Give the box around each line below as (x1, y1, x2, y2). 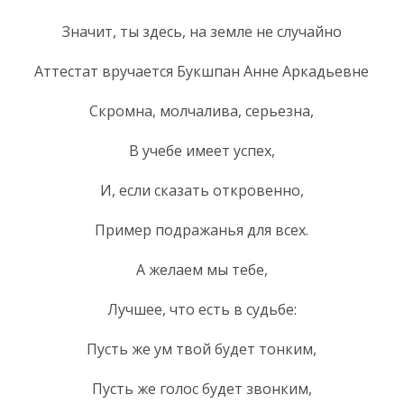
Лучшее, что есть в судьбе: (106, 298, 297, 319)
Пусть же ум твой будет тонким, (87, 338, 317, 359)
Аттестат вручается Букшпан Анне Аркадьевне (34, 60, 369, 81)
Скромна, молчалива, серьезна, (89, 100, 314, 121)
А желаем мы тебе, (135, 259, 268, 280)
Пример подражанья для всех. (95, 219, 308, 240)
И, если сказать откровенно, (99, 179, 304, 200)
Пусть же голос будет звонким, (91, 378, 312, 399)
